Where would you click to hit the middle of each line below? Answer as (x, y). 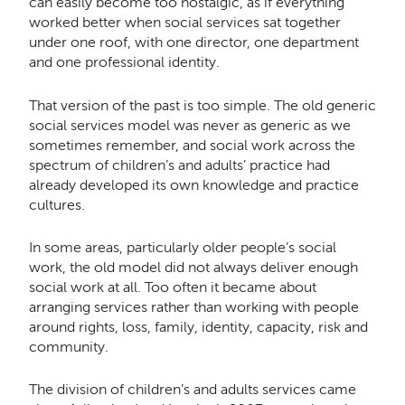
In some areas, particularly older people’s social (182, 247)
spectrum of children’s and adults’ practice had (179, 165)
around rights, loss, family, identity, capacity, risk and (198, 326)
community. (70, 346)
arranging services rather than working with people (193, 306)
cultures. (57, 204)
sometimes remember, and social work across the (192, 145)
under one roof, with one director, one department (193, 42)
